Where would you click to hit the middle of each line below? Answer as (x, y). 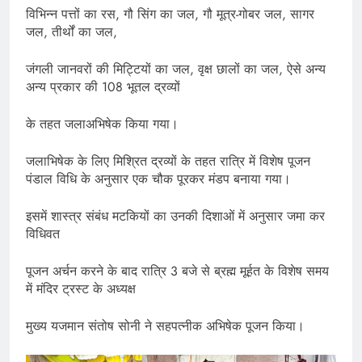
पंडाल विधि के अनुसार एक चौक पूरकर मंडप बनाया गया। (158, 179)
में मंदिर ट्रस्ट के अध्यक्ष (81, 289)
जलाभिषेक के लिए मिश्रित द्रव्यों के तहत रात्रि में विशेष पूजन (168, 162)
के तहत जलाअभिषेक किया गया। (102, 124)
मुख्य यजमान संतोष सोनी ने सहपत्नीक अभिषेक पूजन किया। (165, 326)
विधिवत (43, 234)
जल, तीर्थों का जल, (72, 32)
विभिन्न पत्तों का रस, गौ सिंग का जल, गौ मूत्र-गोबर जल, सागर (170, 15)
